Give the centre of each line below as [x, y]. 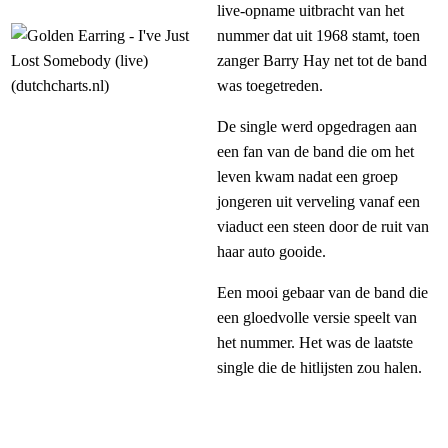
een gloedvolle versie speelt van [317, 318]
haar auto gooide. [271, 252]
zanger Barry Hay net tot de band [322, 61]
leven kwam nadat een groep [307, 177]
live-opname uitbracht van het [310, 11]
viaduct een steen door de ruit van [323, 227]
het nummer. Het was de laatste [315, 343]
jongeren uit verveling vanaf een [318, 202]
